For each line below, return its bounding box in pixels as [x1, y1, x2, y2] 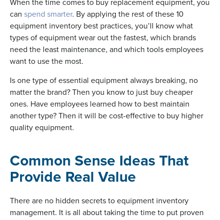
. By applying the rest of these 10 [72, 8, 184, 19]
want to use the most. [10, 55, 83, 66]
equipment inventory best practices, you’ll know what [10, 20, 193, 31]
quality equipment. [10, 121, 74, 133]
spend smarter [24, 8, 72, 19]
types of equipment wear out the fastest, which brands [10, 31, 196, 43]
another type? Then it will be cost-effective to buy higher [10, 110, 203, 121]
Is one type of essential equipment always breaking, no [10, 74, 198, 85]
